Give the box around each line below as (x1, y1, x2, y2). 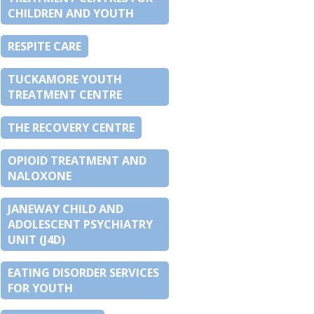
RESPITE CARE (8, 39, 81, 55)
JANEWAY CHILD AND (8, 201, 123, 217)
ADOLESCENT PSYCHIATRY (8, 217, 153, 233)
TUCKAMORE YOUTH (8, 71, 122, 88)
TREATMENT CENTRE (8, 87, 122, 103)
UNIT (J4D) (8, 232, 65, 248)
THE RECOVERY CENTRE (8, 120, 135, 136)
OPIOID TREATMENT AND (8, 153, 146, 169)
